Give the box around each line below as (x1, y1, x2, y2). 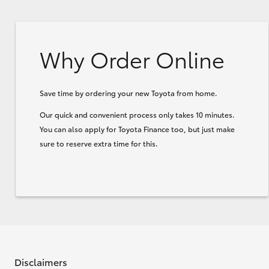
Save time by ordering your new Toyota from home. (40, 87, 217, 98)
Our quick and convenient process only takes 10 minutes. (40, 109, 235, 119)
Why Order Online (40, 43, 225, 74)
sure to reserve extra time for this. (40, 138, 158, 148)
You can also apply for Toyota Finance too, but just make (40, 123, 235, 134)
